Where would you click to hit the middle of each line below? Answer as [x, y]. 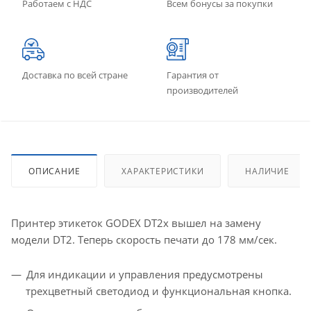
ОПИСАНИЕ [54, 171]
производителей [202, 91]
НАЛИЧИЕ [267, 171]
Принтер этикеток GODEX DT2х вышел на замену [136, 223]
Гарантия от [193, 75]
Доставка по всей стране [75, 75]
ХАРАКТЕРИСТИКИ [163, 171]
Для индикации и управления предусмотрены [145, 275]
